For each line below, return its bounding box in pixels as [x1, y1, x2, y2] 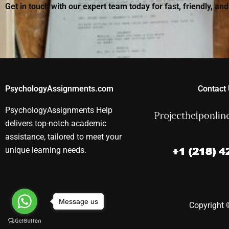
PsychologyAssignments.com [5, 84, 113, 94]
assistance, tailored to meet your [5, 132, 122, 142]
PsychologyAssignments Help [5, 105, 112, 116]
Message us [59, 197, 98, 205]
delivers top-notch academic [5, 119, 106, 129]
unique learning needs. [5, 145, 86, 155]
